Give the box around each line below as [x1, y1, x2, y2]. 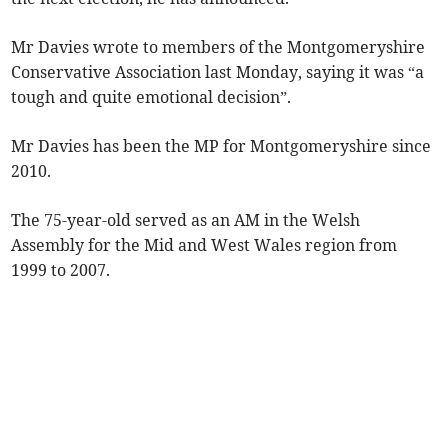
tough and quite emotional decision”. [11, 87, 292, 108]
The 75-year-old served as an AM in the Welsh [11, 210, 361, 231]
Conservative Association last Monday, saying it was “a [11, 62, 425, 83]
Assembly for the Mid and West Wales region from [11, 235, 398, 256]
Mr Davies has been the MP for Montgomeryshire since [11, 136, 432, 157]
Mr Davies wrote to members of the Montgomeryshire [11, 37, 426, 58]
